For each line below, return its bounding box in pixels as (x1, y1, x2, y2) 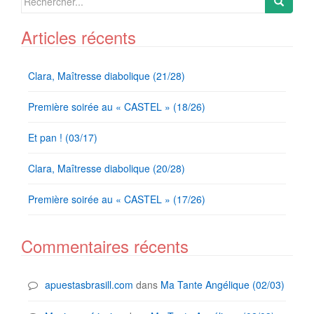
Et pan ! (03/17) (28, 130, 97, 144)
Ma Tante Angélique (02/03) (161, 278, 285, 292)
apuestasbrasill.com (45, 278, 133, 292)
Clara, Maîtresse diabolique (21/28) (28, 69, 185, 83)
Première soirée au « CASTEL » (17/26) (28, 192, 205, 206)
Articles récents (21, 25, 136, 49)
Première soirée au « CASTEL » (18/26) (28, 100, 205, 114)
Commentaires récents (21, 233, 189, 258)
